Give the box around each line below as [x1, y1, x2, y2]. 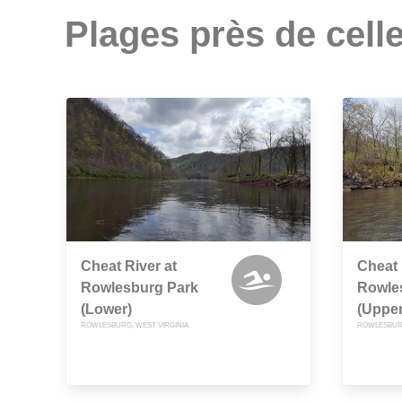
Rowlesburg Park [81, 280, 198, 296]
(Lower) [81, 301, 132, 318]
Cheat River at [81, 258, 177, 275]
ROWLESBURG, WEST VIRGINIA [81, 321, 188, 330]
